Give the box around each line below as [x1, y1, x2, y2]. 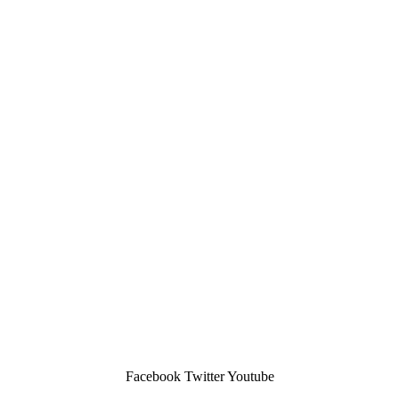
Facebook [125, 369, 181, 384]
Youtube [226, 369, 274, 384]
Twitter [183, 369, 224, 384]
